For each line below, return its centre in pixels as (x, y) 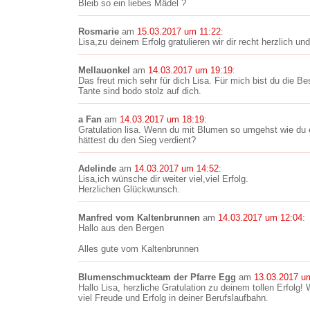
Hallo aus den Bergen (121, 228)
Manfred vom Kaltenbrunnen (139, 218)
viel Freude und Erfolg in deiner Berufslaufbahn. (173, 298)
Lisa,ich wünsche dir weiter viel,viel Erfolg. (163, 179)
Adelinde (97, 168)
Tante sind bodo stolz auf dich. (140, 91)
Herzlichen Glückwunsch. (129, 189)
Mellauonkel (104, 70)
